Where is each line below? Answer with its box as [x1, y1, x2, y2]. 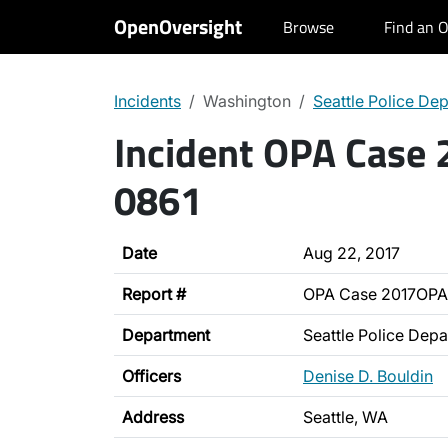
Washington [203, 91, 291, 111]
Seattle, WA [303, 407, 388, 427]
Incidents [114, 91, 181, 111]
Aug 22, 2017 [303, 243, 400, 263]
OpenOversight [114, 11, 242, 42]
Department [122, 325, 210, 345]
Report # [122, 284, 186, 304]
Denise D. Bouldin [303, 366, 433, 386]
